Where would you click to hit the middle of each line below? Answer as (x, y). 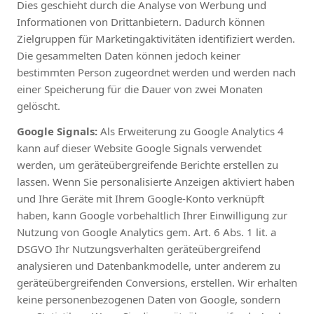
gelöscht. (39, 105)
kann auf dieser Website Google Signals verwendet (139, 148)
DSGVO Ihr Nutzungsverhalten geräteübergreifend (139, 248)
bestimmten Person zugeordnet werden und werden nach (156, 72)
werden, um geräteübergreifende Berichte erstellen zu (148, 164)
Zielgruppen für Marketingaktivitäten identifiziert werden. (156, 38)
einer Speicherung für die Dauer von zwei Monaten (140, 89)
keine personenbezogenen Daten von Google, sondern (149, 299)
